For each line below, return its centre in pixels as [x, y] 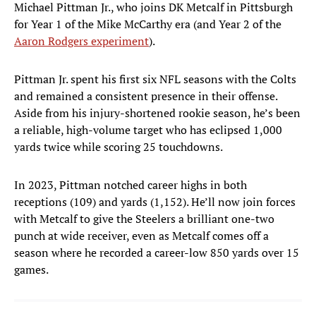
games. [31, 270]
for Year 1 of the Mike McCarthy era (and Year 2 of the [148, 24]
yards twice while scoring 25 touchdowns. [120, 147]
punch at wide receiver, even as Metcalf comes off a [141, 236]
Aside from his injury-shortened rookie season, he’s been [157, 113]
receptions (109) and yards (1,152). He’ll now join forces [155, 202]
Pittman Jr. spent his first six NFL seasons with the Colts [155, 79]
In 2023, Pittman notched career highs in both [130, 185]
